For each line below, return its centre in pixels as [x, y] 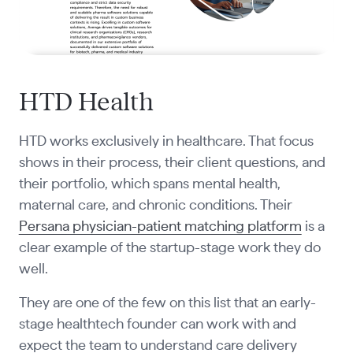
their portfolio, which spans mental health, [149, 185]
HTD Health [86, 102]
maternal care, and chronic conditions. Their [155, 206]
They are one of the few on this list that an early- [167, 304]
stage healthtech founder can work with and [157, 325]
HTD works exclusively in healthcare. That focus [166, 142]
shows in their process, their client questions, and [172, 163]
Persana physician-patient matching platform [160, 227]
